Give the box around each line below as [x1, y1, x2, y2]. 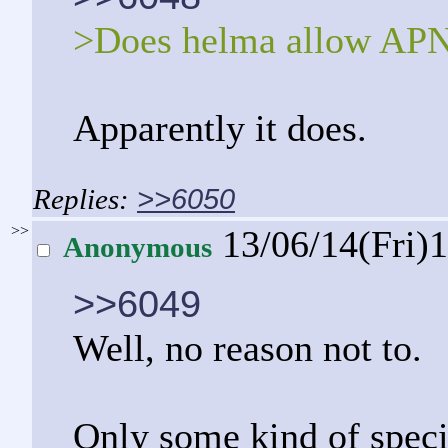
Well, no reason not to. [73, 326, 422, 369]
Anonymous [63, 230, 212, 263]
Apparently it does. [73, 106, 367, 149]
